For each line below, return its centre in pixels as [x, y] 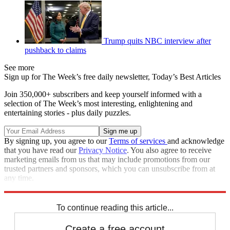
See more [19, 67]
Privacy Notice [103, 150]
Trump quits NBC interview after [157, 41]
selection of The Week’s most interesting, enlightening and [98, 103]
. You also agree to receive [169, 150]
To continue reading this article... [115, 207]
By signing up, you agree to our [56, 141]
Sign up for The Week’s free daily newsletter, [78, 76]
